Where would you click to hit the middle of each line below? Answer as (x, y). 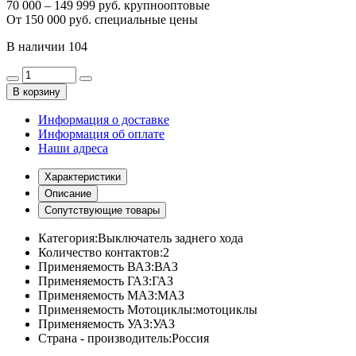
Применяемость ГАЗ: (95, 281)
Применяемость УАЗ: (95, 323)
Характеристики (83, 176)
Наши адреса (73, 148)
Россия (190, 338)
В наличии (37, 46)
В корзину (37, 91)
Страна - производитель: (105, 338)
